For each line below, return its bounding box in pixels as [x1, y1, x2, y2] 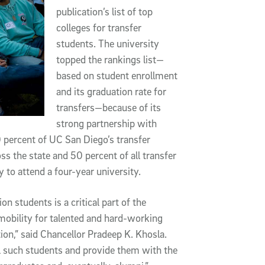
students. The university [56, 37, 160, 50]
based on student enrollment [56, 69, 178, 82]
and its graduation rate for [56, 85, 167, 98]
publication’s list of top [56, 5, 153, 18]
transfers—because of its [56, 101, 161, 114]
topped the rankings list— [56, 53, 164, 66]
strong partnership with [56, 117, 157, 130]
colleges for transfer [56, 21, 142, 34]
